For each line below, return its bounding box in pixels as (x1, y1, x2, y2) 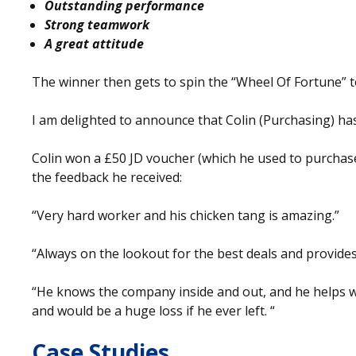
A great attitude (44, 34, 147, 52)
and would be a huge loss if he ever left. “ (32, 301, 275, 319)
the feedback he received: (32, 168, 182, 186)
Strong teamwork (44, 15, 149, 33)
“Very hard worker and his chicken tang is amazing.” (32, 206, 339, 224)
